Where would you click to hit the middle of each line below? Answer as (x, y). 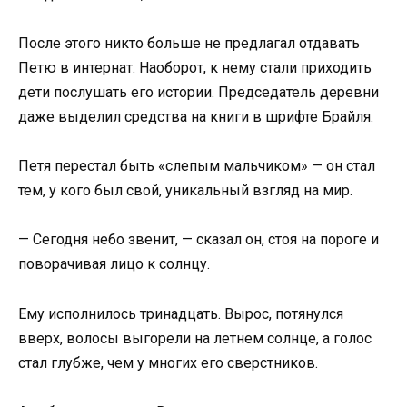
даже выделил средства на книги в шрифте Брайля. (196, 117)
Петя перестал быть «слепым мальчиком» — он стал (197, 166)
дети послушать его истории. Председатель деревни (199, 93)
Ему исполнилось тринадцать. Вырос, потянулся (181, 313)
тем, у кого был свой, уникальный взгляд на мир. (185, 191)
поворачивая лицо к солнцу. (114, 264)
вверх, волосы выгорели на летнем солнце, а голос (195, 338)
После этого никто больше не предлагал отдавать (189, 44)
